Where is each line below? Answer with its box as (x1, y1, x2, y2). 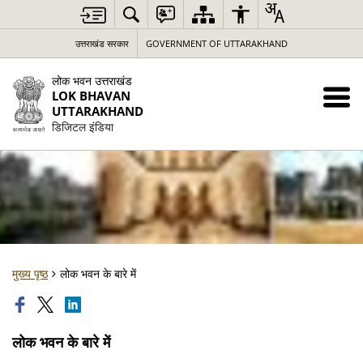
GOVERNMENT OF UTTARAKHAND (146, 37, 288, 49)
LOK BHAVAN (51, 88, 130, 105)
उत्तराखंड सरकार (75, 37, 129, 49)
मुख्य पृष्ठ (12, 266, 48, 281)
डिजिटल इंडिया (51, 119, 113, 135)
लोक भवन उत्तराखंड (51, 73, 132, 88)
